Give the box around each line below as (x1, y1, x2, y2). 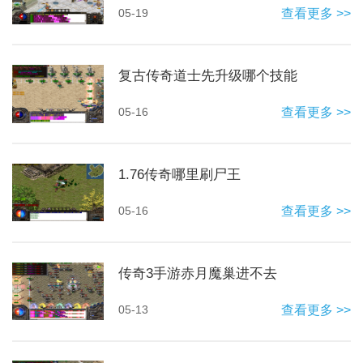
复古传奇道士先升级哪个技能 (118, 68, 298, 84)
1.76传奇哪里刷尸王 (118, 167, 241, 183)
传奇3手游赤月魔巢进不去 (118, 265, 278, 281)
